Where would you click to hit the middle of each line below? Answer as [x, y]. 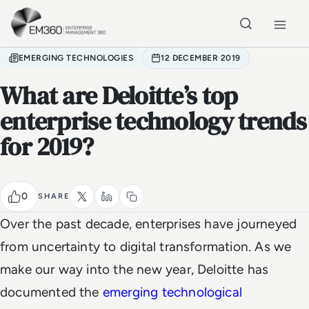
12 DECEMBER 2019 [201, 58]
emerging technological [172, 292]
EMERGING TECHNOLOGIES [76, 58]
